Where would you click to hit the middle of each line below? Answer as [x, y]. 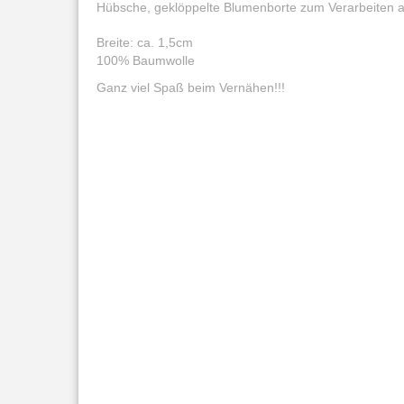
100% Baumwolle [146, 60]
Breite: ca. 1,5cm [145, 42]
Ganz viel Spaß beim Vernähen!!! [191, 87]
